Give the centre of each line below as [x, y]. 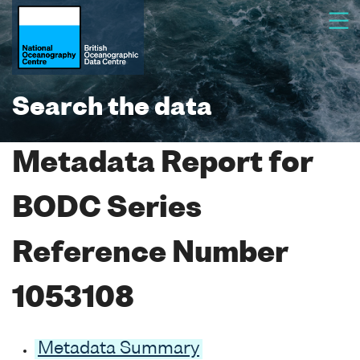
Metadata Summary [119, 349]
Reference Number [150, 254]
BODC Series [107, 209]
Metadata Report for [162, 164]
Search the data [112, 108]
